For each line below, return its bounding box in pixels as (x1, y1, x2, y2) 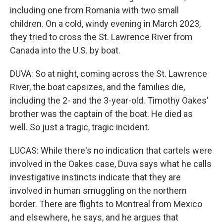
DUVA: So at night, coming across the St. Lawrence (10, 68, 207, 79)
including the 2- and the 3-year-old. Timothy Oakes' (10, 95, 209, 106)
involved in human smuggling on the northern (10, 185, 187, 196)
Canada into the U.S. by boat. (10, 45, 120, 56)
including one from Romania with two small (10, 5, 179, 16)
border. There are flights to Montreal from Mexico (10, 199, 202, 210)
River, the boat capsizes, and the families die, (10, 82, 185, 93)
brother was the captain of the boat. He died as (10, 109, 193, 119)
